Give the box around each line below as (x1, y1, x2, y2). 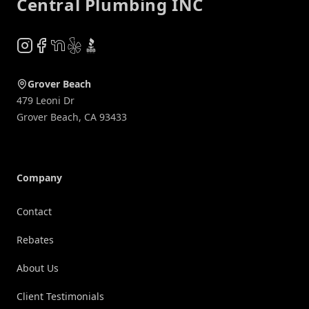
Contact (17, 204, 52, 218)
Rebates (17, 232, 54, 246)
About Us (17, 261, 59, 275)
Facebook (32, 37, 83, 52)
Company (17, 170, 62, 184)
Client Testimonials (17, 289, 104, 303)
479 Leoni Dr (17, 93, 74, 107)
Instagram (16, 37, 70, 52)
